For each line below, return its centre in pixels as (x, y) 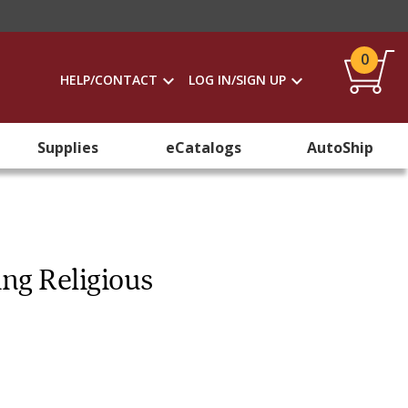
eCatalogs (204, 148)
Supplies (68, 148)
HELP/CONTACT (109, 80)
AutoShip (340, 148)
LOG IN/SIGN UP (237, 80)
